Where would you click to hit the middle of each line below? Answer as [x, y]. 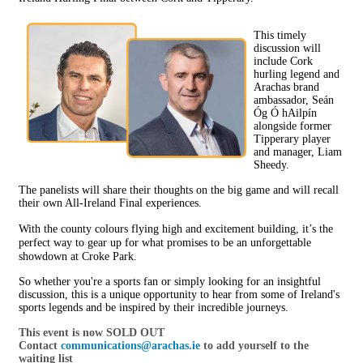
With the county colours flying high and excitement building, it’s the [176, 229]
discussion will [287, 48]
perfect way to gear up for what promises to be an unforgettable [165, 243]
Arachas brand [286, 87]
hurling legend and [297, 74]
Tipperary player [292, 139]
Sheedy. [271, 165]
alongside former [293, 126]
